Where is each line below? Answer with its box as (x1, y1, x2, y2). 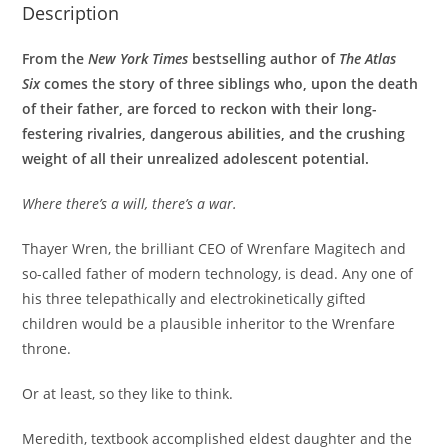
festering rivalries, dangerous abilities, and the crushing (22, 124, 406, 144)
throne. (22, 339, 72, 359)
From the (22, 49, 89, 69)
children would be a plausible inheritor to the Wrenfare (22, 314, 396, 334)
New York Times (88, 49, 189, 69)
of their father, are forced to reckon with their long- (22, 99, 378, 119)
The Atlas (339, 49, 397, 69)
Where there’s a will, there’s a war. (22, 194, 238, 214)
